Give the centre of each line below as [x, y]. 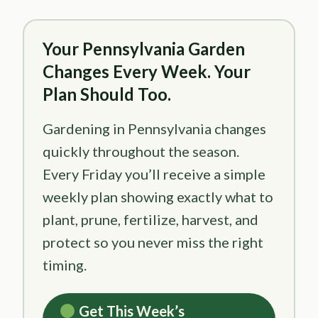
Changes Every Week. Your [147, 71]
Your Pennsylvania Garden [144, 48]
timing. [65, 264]
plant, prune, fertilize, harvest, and [150, 219]
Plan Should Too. [107, 94]
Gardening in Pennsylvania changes [154, 128]
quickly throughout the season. [141, 151]
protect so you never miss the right [153, 242]
